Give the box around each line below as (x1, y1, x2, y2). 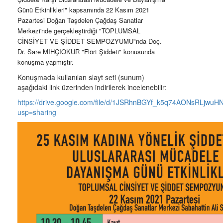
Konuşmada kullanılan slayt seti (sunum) (17, 72, 144, 82)
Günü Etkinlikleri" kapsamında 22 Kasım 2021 (17, 5, 149, 14)
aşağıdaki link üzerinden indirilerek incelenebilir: (17, 82, 167, 92)
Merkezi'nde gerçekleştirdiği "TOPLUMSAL (17, 26, 140, 35)
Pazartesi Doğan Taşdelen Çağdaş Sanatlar (17, 15, 143, 25)
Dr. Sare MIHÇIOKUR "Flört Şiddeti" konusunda (17, 47, 155, 56)
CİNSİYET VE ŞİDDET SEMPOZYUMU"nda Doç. (17, 36, 162, 46)
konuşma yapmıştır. (17, 57, 74, 67)
